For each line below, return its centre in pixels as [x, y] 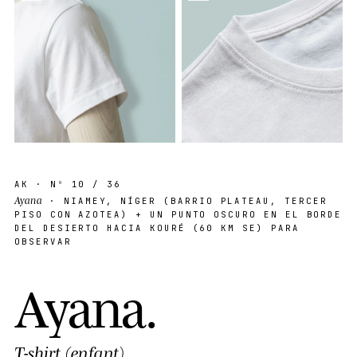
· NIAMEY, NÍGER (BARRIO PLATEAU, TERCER [185, 201]
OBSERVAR [43, 241]
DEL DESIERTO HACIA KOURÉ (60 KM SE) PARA [157, 228]
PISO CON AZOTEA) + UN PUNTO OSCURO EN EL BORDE [178, 214]
